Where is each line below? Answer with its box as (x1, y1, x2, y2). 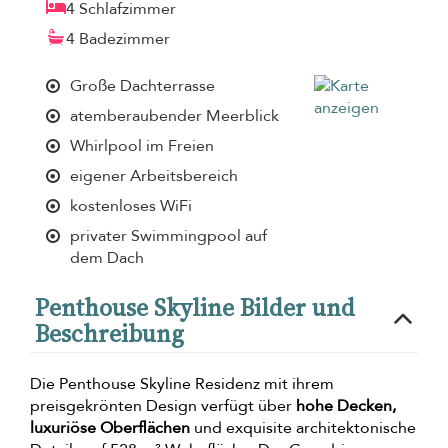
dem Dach (70, 246, 144, 269)
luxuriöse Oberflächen (30, 416, 190, 439)
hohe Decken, (296, 394, 396, 417)
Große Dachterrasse (70, 74, 215, 97)
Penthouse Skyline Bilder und (35, 290, 355, 324)
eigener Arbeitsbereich (70, 164, 238, 187)
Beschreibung (35, 316, 184, 350)
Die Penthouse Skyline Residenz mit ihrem (30, 372, 334, 395)
